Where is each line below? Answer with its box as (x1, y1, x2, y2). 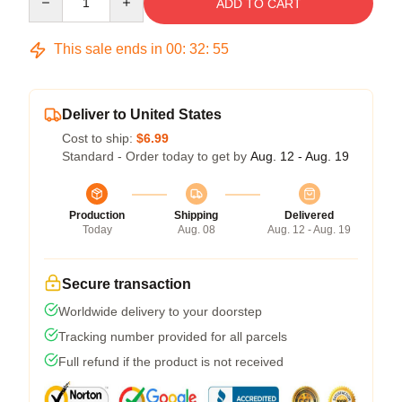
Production (69, 209, 125, 222)
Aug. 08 (177, 223, 215, 236)
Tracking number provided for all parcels (58, 329, 287, 344)
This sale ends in (50, 41, 166, 57)
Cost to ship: (62, 131, 136, 145)
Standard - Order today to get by (62, 149, 250, 163)
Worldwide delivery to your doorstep (58, 304, 262, 319)
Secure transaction (62, 276, 191, 292)
